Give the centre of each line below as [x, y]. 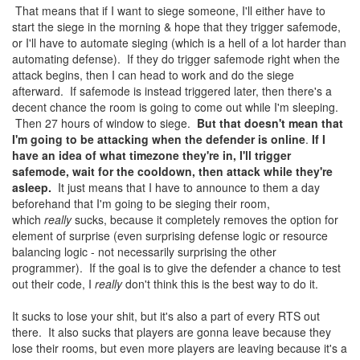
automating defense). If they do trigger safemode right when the [176, 59]
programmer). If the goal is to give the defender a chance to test [176, 268]
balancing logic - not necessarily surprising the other [144, 252]
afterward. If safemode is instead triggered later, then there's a [172, 91]
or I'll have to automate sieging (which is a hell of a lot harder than [179, 43]
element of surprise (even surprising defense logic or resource [170, 235]
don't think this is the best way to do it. [220, 284]
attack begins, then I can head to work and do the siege [153, 75]
